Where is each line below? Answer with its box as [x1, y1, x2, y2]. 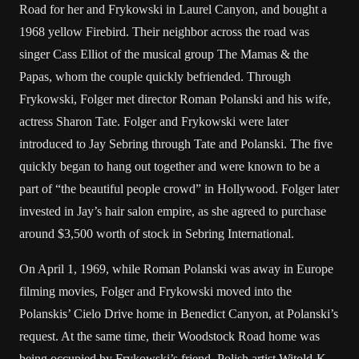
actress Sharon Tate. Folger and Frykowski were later [19, 115, 288, 128]
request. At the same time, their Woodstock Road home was [19, 329, 320, 343]
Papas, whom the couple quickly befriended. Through [19, 70, 291, 83]
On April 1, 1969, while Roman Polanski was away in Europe [19, 262, 333, 276]
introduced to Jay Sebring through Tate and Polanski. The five [19, 137, 333, 151]
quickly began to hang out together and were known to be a [19, 159, 320, 173]
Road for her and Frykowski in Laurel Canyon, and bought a [19, 2, 327, 16]
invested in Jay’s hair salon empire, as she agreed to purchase [19, 204, 326, 218]
